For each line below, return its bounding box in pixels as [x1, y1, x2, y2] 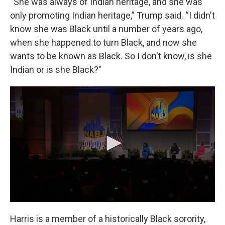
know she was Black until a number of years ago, [10, 24, 202, 34]
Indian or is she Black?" [10, 64, 101, 75]
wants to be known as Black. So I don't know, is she [10, 51, 212, 61]
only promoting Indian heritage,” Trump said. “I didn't [10, 10, 215, 21]
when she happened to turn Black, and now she [10, 37, 197, 48]
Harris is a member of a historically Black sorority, [10, 213, 205, 224]
